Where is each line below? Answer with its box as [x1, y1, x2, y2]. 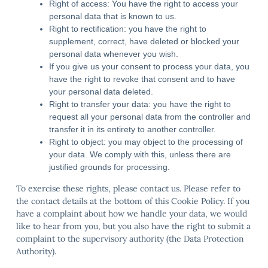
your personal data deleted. [49, 87, 153, 96]
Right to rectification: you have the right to [49, 24, 206, 33]
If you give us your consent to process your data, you [49, 62, 249, 71]
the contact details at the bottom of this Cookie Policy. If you [16, 196, 249, 206]
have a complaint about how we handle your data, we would [16, 208, 247, 219]
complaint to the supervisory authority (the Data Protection [16, 233, 244, 244]
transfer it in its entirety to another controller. [49, 124, 216, 134]
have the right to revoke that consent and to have [49, 74, 235, 84]
